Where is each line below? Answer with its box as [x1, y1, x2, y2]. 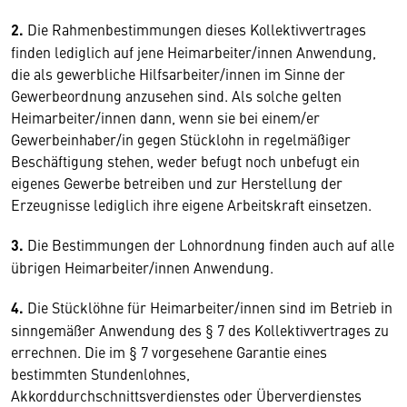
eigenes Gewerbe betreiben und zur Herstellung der [11, 173, 342, 193]
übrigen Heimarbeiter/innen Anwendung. [11, 257, 273, 277]
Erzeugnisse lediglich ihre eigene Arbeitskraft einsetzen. [11, 194, 372, 214]
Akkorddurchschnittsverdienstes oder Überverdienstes [11, 385, 362, 405]
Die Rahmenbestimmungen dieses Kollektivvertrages [27, 19, 366, 39]
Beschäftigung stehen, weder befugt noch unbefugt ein [11, 151, 360, 171]
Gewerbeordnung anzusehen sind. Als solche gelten [11, 85, 342, 105]
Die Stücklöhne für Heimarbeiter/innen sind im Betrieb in [24, 297, 392, 317]
